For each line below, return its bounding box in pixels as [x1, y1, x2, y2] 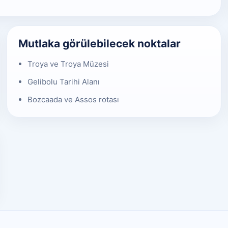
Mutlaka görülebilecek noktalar [18, 37, 181, 50]
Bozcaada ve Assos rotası [27, 94, 119, 104]
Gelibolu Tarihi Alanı [27, 76, 100, 87]
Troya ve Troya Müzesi [27, 59, 109, 69]
